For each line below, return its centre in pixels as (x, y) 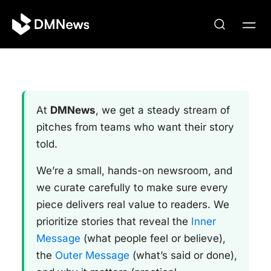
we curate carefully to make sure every (132, 188)
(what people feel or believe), (153, 238)
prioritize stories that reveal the (114, 221)
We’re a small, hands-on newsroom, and (134, 171)
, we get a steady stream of (163, 110)
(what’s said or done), (183, 255)
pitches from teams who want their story (135, 127)
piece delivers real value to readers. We (133, 204)
